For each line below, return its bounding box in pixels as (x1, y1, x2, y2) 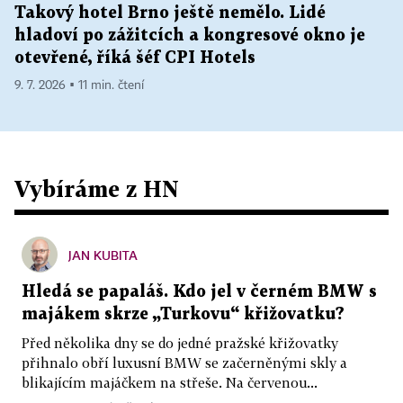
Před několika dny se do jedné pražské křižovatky (22, 334, 338, 351)
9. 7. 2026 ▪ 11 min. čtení (14, 78, 144, 92)
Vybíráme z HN (14, 175, 179, 201)
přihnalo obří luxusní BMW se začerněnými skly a (22, 354, 347, 371)
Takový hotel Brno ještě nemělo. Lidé (14, 4, 326, 21)
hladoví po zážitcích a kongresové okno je (14, 27, 365, 43)
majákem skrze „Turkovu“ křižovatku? (22, 306, 345, 322)
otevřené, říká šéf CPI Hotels (14, 49, 255, 66)
